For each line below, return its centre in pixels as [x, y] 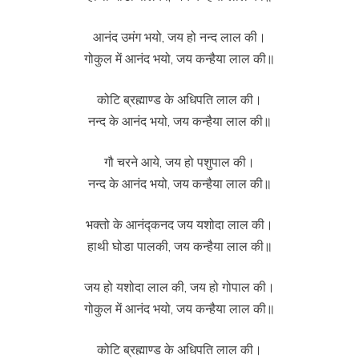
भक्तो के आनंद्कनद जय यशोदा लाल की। [179, 224]
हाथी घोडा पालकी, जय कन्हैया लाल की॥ [179, 246]
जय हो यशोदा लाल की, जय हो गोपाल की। [179, 287]
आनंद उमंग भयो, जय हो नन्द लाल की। [179, 37]
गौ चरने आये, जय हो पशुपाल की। [179, 162]
